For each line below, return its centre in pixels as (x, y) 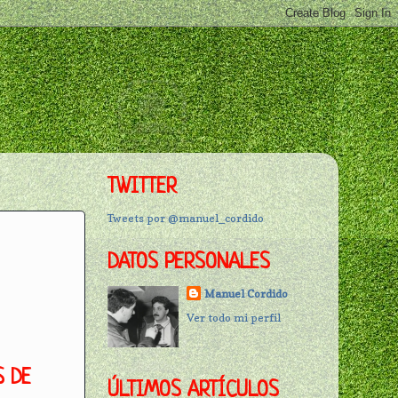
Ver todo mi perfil (234, 317)
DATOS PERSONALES (189, 264)
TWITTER (142, 188)
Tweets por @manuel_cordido (186, 219)
